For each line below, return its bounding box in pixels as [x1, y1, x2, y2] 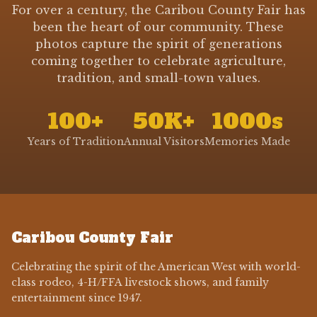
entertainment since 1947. [11, 292, 142, 304]
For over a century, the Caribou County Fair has [11, 2, 306, 17]
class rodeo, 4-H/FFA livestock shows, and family [11, 276, 269, 289]
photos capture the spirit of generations [35, 36, 282, 51]
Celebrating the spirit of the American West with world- [11, 260, 301, 273]
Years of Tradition [27, 134, 124, 148]
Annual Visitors [123, 134, 204, 148]
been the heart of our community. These [33, 19, 284, 34]
